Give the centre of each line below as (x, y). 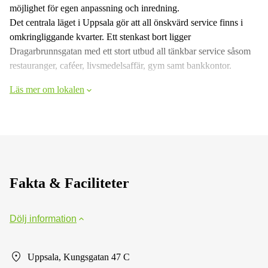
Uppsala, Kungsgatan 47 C (79, 257)
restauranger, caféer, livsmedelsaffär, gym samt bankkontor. (121, 65)
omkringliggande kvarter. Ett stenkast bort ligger (100, 36)
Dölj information (43, 218)
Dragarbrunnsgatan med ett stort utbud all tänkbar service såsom (130, 51)
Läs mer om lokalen (47, 89)
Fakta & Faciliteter (69, 183)
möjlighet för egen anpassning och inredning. (95, 8)
